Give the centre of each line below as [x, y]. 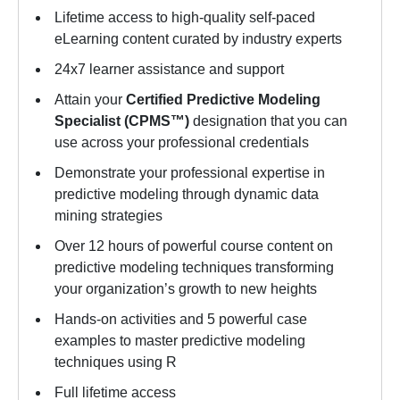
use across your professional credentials [182, 143]
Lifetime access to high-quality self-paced [185, 18]
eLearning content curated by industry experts [198, 39]
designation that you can [268, 121]
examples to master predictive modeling [180, 341]
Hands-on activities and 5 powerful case [181, 320]
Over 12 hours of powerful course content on [194, 246]
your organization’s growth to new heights [186, 289]
